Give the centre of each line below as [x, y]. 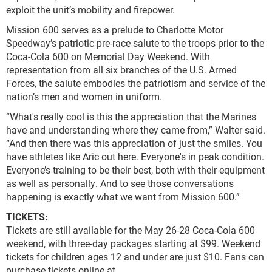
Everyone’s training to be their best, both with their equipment [135, 170]
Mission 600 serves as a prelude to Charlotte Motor [115, 30]
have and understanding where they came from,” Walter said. [136, 130]
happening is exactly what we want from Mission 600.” [123, 197]
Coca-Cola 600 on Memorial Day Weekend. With [108, 56]
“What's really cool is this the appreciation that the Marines [131, 117]
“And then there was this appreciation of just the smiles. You [134, 143]
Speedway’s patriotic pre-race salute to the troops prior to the [135, 43]
